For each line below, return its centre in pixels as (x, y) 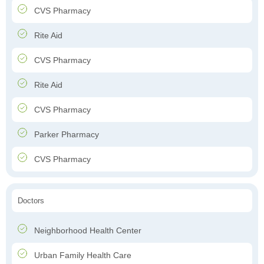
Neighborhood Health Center (87, 231)
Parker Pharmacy (65, 135)
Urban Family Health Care (82, 255)
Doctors (31, 201)
